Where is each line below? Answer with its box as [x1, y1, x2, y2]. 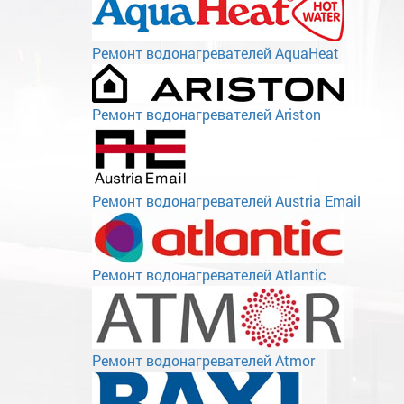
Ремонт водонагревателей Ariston [92, 104, 321, 124]
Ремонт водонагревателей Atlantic [92, 264, 326, 284]
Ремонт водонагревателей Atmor [92, 350, 315, 370]
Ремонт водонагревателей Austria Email [92, 190, 361, 210]
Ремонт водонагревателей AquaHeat [92, 42, 339, 62]
